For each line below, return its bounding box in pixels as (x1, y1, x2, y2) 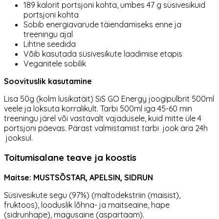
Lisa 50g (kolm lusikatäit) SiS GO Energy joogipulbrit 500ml (4, 93, 214, 104)
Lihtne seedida (23, 39, 76, 49)
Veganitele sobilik (23, 58, 86, 68)
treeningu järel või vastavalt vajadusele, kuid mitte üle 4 (4, 113, 201, 123)
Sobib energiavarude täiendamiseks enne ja (23, 19, 181, 29)
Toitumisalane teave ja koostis (4, 152, 136, 164)
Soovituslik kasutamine (4, 76, 92, 86)
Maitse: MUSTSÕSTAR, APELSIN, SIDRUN (4, 173, 153, 183)
